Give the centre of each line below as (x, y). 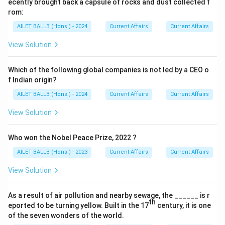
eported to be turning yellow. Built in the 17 (78, 205)
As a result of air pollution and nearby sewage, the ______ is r (109, 195)
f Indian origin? (32, 80)
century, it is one (183, 205)
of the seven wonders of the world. (66, 215)
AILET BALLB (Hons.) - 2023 (52, 152)
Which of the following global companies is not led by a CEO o (108, 70)
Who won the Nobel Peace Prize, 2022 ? (72, 138)
